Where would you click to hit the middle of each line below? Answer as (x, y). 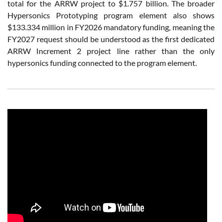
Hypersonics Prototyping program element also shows (111, 15)
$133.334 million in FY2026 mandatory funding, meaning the (111, 27)
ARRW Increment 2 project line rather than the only (111, 51)
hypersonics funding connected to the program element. (102, 62)
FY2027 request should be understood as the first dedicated (111, 39)
